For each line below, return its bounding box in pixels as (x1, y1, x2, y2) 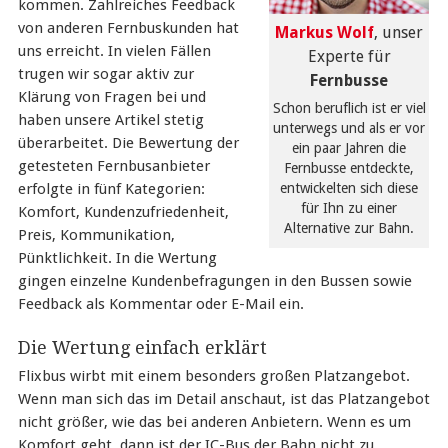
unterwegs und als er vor (273, 119, 426, 136)
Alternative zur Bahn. (284, 219, 415, 236)
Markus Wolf (275, 22, 375, 42)
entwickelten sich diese (280, 179, 419, 196)
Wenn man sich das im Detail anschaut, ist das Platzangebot (17, 390, 430, 408)
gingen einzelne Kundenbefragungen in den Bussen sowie (17, 272, 412, 290)
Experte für (307, 46, 391, 66)
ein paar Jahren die (292, 139, 407, 156)
